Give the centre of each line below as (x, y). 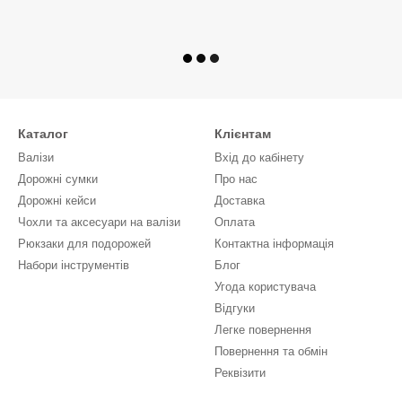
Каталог (43, 134)
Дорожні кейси (57, 201)
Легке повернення (263, 330)
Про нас (236, 179)
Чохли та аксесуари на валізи (99, 222)
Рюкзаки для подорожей (84, 244)
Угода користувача (265, 287)
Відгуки (235, 308)
